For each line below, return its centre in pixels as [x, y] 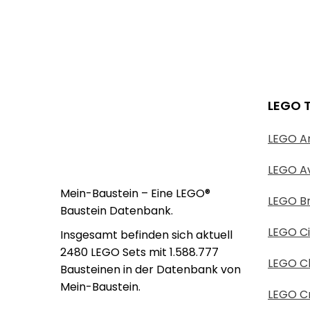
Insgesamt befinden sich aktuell [146, 235]
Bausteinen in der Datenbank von [151, 270]
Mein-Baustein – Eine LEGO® [135, 193]
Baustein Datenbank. [117, 211]
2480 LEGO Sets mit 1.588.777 [139, 252]
